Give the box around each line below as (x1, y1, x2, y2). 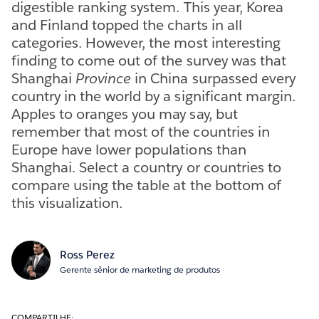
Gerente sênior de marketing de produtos (59, 263, 220, 276)
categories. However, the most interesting (11, 33, 281, 52)
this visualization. (11, 193, 123, 212)
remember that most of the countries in (11, 122, 270, 141)
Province (75, 68, 132, 88)
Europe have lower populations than (11, 140, 246, 159)
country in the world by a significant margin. (11, 86, 296, 105)
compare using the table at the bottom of (11, 175, 281, 194)
